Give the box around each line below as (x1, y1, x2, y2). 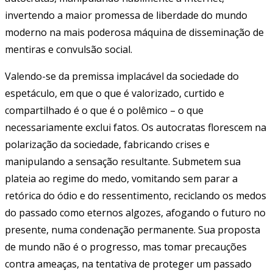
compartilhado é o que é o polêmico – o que (5, 103, 204, 117)
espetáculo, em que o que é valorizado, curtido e (5, 86, 224, 100)
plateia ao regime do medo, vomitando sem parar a (5, 171, 238, 185)
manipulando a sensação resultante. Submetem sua (5, 154, 241, 168)
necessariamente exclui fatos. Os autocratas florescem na (5, 120, 266, 134)
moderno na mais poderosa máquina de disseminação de (5, 25, 264, 39)
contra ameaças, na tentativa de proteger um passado (5, 257, 252, 271)
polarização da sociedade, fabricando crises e (5, 137, 210, 151)
